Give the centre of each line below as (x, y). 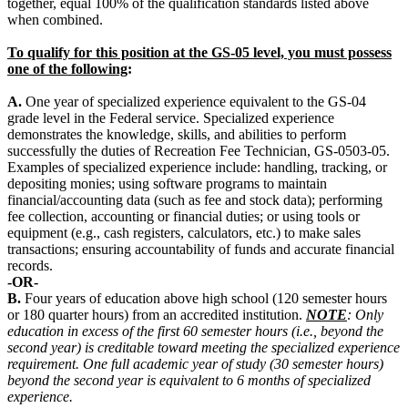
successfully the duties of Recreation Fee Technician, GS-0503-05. (199, 150)
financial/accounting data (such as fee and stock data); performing (195, 199)
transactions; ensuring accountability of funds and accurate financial (201, 249)
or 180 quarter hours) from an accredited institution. (157, 314)
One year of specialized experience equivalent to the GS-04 (194, 101)
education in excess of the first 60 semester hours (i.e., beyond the (195, 331)
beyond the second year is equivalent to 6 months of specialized (189, 380)
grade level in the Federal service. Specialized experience (171, 117)
